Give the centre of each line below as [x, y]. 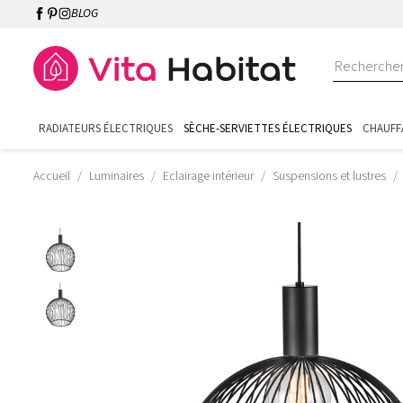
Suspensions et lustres [329, 176]
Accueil [52, 176]
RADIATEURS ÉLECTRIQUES [106, 129]
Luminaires [116, 176]
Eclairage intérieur [208, 176]
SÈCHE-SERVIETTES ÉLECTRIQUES [268, 129]
